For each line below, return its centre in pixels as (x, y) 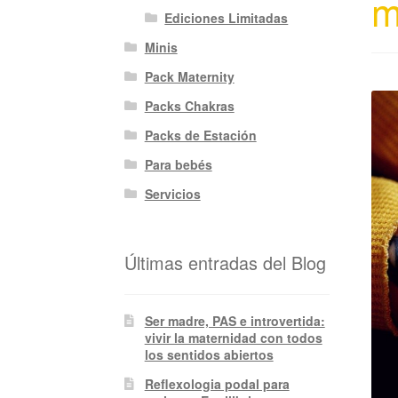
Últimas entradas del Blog (226, 262)
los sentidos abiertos (209, 355)
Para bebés (178, 164)
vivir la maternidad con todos (233, 338)
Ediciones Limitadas (227, 17)
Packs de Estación (200, 135)
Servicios (172, 193)
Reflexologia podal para (217, 384)
